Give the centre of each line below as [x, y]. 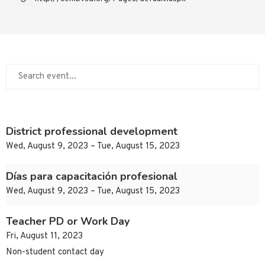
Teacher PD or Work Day [68, 222]
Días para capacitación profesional [92, 177]
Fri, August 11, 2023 [44, 237]
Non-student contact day [55, 253]
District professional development [92, 132]
